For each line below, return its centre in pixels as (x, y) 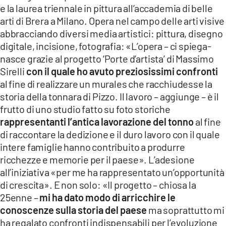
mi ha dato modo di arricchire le (108, 197)
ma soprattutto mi (187, 210)
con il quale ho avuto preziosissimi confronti (121, 71)
